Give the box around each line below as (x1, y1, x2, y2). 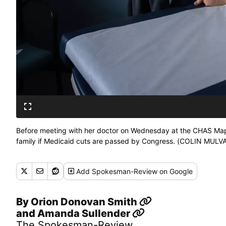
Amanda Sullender (37, 207, 132, 219)
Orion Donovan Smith (31, 195, 139, 208)
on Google (157, 166, 193, 176)
